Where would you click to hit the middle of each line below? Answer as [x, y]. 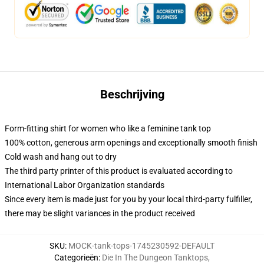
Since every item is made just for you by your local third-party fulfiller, [128, 199]
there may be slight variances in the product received [100, 213]
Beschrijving [132, 94]
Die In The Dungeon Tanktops [155, 258]
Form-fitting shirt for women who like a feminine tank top [108, 128]
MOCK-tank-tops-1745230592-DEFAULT [141, 246]
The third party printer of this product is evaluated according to [119, 171]
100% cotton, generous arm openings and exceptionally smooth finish [131, 143]
